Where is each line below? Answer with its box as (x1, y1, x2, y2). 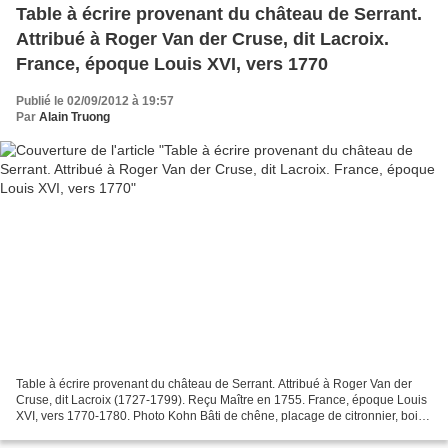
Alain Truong (39, 109, 110, 124)
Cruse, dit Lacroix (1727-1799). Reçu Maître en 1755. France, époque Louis (16, 393, 427, 408)
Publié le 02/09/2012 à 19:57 (16, 93, 174, 108)
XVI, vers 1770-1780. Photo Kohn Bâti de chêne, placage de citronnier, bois (16, 409, 424, 424)
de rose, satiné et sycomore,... (16, 425, 177, 440)
